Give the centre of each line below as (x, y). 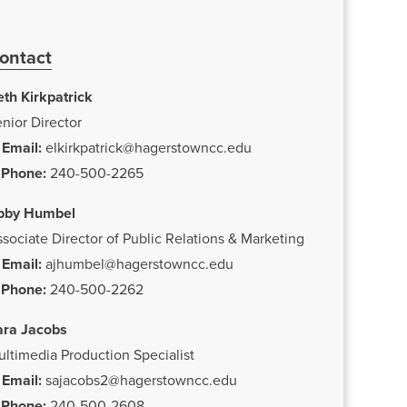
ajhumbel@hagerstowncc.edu (139, 264)
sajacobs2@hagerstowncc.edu (141, 381)
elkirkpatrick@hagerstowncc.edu (148, 148)
